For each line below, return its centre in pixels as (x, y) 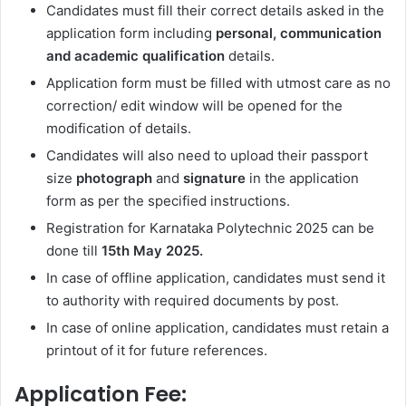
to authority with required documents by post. (194, 300)
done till (74, 250)
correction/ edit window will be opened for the (194, 105)
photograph (114, 178)
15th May (132, 250)
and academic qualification (135, 55)
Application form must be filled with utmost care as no (218, 82)
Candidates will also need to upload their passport (207, 155)
